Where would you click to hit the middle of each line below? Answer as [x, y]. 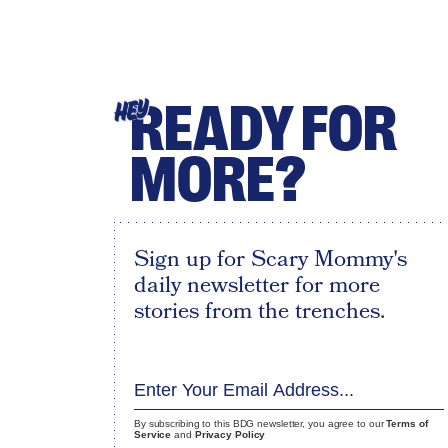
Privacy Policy [230, 434]
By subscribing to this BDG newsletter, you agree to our [260, 423]
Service [152, 434]
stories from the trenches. [259, 311]
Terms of [407, 423]
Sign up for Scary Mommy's [270, 259]
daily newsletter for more [256, 285]
